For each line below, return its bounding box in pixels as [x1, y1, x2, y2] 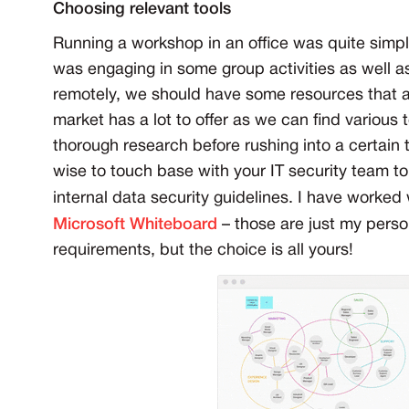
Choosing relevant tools [53, 2, 231, 17]
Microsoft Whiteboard [53, 217, 217, 233]
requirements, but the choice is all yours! [53, 243, 353, 259]
